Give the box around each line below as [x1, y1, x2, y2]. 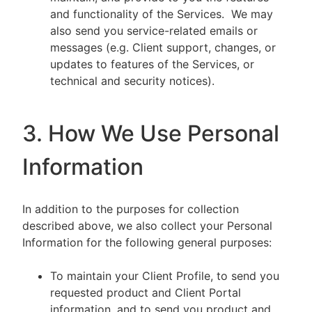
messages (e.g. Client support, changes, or [50, 40, 276, 54]
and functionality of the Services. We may [50, 7, 273, 21]
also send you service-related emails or [50, 24, 258, 38]
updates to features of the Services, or [50, 57, 254, 71]
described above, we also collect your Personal [22, 219, 272, 233]
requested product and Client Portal [50, 286, 241, 299]
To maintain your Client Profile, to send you [50, 269, 279, 283]
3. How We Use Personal [22, 120, 279, 147]
